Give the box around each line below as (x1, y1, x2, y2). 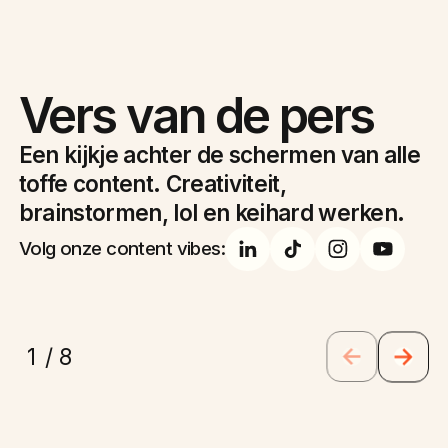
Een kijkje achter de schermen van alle (18, 140, 421, 168)
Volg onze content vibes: (18, 237, 226, 261)
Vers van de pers (18, 85, 374, 145)
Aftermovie (160, 12, 237, 32)
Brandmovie (142, 34, 228, 54)
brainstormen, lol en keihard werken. (18, 198, 405, 226)
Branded (65, 34, 125, 54)
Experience (65, 12, 143, 32)
